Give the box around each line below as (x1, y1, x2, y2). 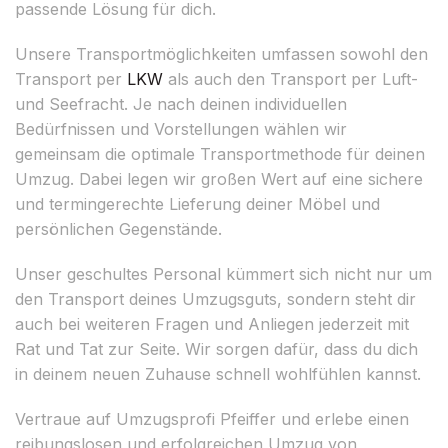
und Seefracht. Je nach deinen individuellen (15, 93, 347, 114)
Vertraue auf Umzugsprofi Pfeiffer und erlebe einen (15, 408, 409, 429)
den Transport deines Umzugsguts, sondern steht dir (15, 288, 416, 309)
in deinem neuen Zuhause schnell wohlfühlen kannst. (15, 363, 421, 384)
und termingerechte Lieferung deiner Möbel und (15, 193, 380, 214)
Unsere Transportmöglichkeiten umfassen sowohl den (15, 43, 428, 64)
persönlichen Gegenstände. (15, 218, 222, 239)
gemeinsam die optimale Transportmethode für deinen (15, 143, 425, 164)
